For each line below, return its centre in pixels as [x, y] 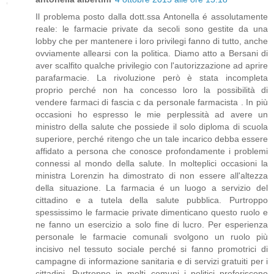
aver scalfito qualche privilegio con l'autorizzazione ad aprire [152, 66]
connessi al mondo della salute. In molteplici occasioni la [152, 164]
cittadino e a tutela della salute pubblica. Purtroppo [152, 200]
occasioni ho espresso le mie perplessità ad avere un [152, 115]
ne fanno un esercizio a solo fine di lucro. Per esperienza [152, 225]
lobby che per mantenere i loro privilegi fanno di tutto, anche [152, 41]
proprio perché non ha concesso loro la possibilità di [152, 90]
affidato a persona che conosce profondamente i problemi [152, 151]
